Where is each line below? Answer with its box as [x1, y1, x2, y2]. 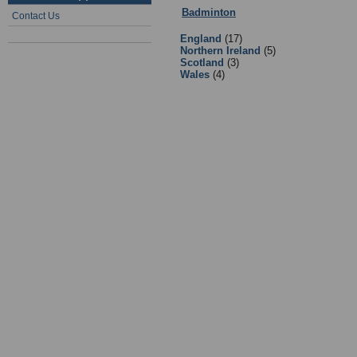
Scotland [180, 57, 224, 69]
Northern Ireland [180, 45, 261, 57]
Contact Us [12, 10, 60, 22]
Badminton [182, 6, 236, 18]
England [180, 33, 222, 45]
